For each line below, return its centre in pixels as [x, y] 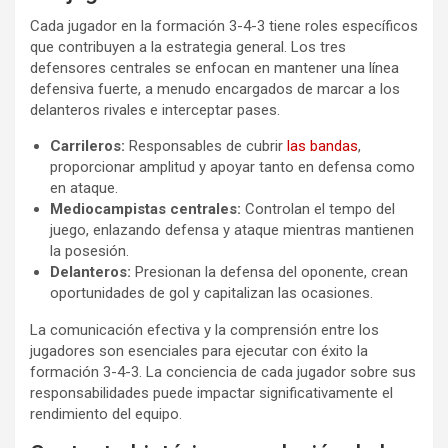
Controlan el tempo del [318, 208]
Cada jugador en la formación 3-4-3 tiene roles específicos [224, 25]
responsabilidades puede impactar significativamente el [211, 392]
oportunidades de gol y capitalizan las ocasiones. [211, 292]
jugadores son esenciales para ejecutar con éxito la [199, 350]
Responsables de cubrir [206, 145]
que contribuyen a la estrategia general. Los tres [188, 46]
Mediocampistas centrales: [145, 208]
